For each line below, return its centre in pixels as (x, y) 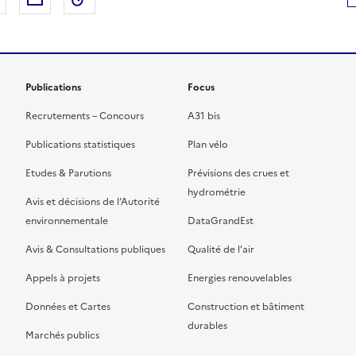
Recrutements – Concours (85, 116)
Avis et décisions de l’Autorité (93, 202)
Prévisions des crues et (238, 174)
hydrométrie (217, 193)
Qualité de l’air (221, 250)
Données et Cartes (68, 307)
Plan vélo (208, 145)
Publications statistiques (80, 145)
